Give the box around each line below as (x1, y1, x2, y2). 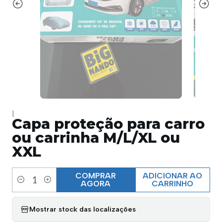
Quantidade (12, 181, 49, 190)
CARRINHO (152, 178, 194, 188)
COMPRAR (75, 170, 116, 180)
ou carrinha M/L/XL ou (12, 128, 180, 146)
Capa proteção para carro (12, 114, 205, 132)
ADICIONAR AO (143, 170, 203, 180)
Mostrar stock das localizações (29, 205, 136, 214)
